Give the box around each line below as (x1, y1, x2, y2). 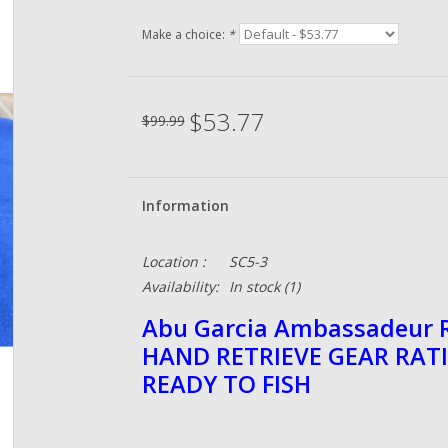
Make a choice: (141, 26, 228, 43)
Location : (141, 252, 206, 271)
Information (141, 196, 229, 215)
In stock (228, 277, 280, 296)
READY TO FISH (141, 368, 311, 401)
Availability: (141, 277, 219, 296)
